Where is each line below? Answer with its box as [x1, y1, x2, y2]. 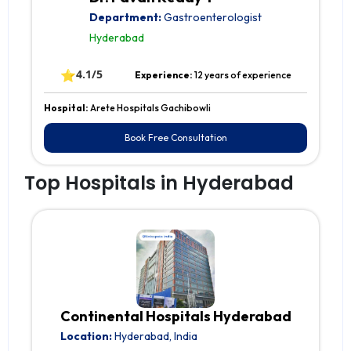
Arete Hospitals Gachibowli [90, 102, 211, 114]
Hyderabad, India [111, 329, 197, 344]
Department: [89, 10, 161, 25]
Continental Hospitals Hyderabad [60, 307, 291, 326]
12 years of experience [194, 69, 291, 81]
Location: [60, 329, 112, 344]
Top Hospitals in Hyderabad [24, 170, 294, 197]
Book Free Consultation [124, 132, 227, 144]
